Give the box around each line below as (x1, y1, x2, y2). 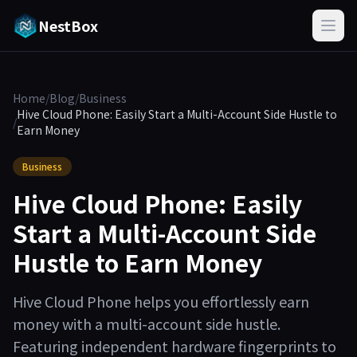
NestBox (38, 15, 98, 36)
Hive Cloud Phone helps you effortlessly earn (13, 291, 309, 312)
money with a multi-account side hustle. (13, 313, 280, 334)
